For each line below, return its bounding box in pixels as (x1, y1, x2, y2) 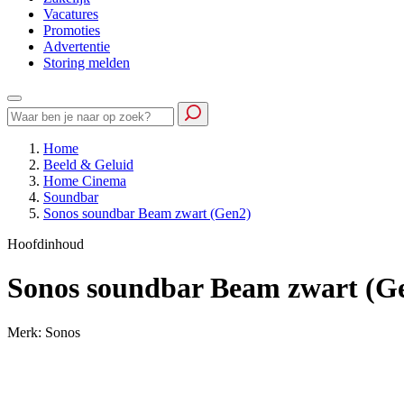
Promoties (43, 23, 100, 38)
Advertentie (43, 39, 110, 54)
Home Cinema (43, 173, 126, 188)
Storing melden (43, 55, 130, 70)
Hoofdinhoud (7, 236, 84, 252)
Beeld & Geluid (43, 157, 133, 172)
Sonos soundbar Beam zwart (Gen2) (43, 206, 251, 221)
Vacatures (43, 6, 98, 22)
